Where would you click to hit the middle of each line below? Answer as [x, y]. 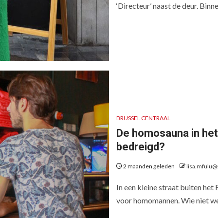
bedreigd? [142, 147]
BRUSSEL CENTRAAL [143, 118]
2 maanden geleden [149, 166]
